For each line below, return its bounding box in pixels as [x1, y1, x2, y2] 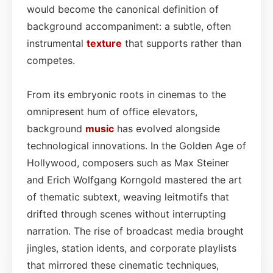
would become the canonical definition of [27, 2, 219, 15]
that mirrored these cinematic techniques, [27, 258, 219, 271]
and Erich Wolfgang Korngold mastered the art [27, 173, 242, 186]
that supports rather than [122, 37, 241, 49]
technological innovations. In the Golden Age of [27, 139, 246, 152]
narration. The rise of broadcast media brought [27, 224, 244, 237]
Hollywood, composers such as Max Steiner [27, 156, 229, 169]
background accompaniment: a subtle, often [27, 19, 231, 32]
